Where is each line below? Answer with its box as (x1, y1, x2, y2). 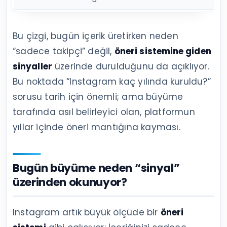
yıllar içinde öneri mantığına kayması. (13, 121, 180, 134)
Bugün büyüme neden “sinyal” (13, 160, 180, 176)
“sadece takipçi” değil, (13, 45, 115, 58)
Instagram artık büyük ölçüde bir (13, 206, 161, 219)
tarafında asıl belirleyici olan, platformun (13, 106, 195, 119)
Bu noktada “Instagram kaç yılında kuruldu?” (13, 75, 211, 88)
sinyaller (13, 60, 52, 73)
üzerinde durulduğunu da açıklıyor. (52, 60, 209, 73)
